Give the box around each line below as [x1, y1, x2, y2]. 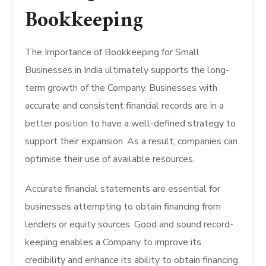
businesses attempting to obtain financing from [25, 200, 221, 213]
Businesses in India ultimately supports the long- [25, 64, 230, 77]
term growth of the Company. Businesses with [25, 81, 218, 94]
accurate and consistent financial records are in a [25, 99, 224, 112]
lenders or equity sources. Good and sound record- [25, 218, 234, 231]
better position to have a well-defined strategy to [25, 117, 236, 130]
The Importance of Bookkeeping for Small [25, 46, 200, 59]
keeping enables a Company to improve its [25, 236, 202, 249]
